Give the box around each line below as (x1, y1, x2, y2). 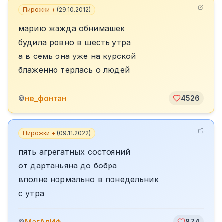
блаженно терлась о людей (18, 65, 130, 75)
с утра (18, 188, 44, 198)
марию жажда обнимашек (18, 23, 125, 33)
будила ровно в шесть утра (18, 37, 131, 47)
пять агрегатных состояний (18, 147, 130, 157)
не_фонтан (25, 93, 66, 103)
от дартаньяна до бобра (18, 161, 117, 170)
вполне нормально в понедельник (18, 174, 159, 184)
